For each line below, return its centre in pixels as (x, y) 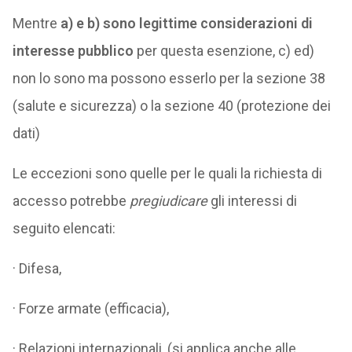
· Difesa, (37, 268)
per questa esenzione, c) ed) (224, 51)
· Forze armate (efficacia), (90, 308)
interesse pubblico (73, 51)
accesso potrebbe (71, 201)
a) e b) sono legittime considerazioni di (186, 23)
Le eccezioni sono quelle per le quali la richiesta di (167, 173)
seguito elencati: (64, 228)
